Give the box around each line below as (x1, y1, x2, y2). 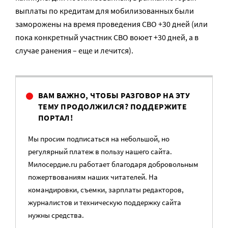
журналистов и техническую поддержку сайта (28, 197, 181, 207)
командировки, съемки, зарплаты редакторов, (28, 185, 184, 194)
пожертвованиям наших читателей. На (28, 172, 158, 182)
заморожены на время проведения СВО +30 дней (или (15, 19, 208, 29)
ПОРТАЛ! (38, 112, 73, 123)
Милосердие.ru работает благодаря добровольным (28, 159, 198, 169)
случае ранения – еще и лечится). (15, 45, 133, 55)
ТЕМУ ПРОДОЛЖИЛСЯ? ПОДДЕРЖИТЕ (38, 101, 187, 111)
